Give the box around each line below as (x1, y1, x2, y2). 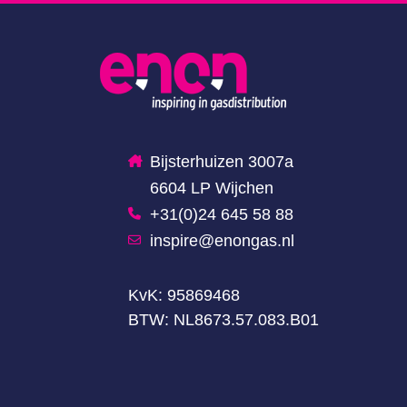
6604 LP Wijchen (149, 179, 273, 197)
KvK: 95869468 (127, 286, 240, 304)
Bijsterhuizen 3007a (149, 153, 293, 171)
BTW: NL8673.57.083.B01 (127, 311, 319, 329)
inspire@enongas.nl (149, 232, 294, 250)
